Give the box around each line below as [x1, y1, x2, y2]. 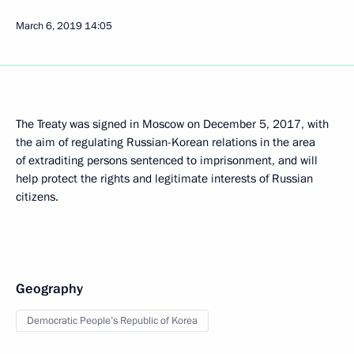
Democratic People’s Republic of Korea [27, 314, 198, 328]
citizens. [16, 189, 58, 205]
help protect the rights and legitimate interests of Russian [16, 171, 313, 186]
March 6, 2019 [16, 19, 82, 33]
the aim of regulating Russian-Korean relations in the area [16, 134, 315, 150]
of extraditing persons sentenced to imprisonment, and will [16, 153, 318, 168]
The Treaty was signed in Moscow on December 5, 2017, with [16, 116, 329, 132]
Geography [16, 280, 83, 298]
